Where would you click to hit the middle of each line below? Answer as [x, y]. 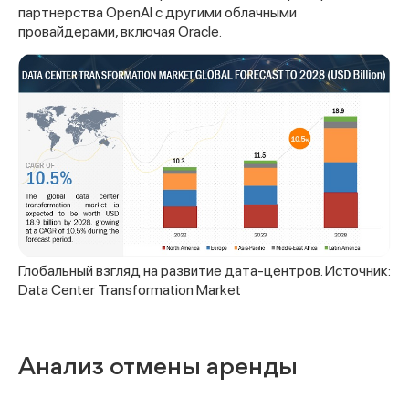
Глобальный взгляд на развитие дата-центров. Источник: [204, 270]
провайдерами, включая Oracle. [120, 32]
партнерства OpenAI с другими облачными [157, 13]
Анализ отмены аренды [158, 367]
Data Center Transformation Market [130, 289]
